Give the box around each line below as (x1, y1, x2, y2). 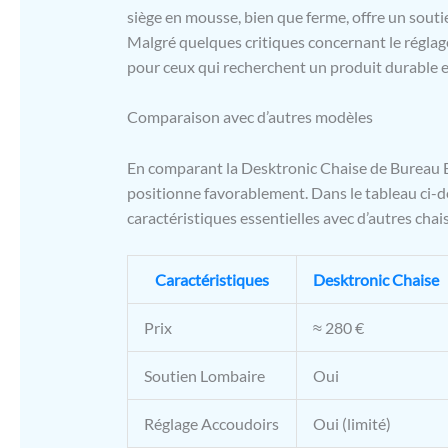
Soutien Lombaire (143, 366, 265, 386)
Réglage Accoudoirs (143, 414, 279, 434)
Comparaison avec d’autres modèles (126, 107, 373, 127)
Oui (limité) (312, 414, 391, 434)
